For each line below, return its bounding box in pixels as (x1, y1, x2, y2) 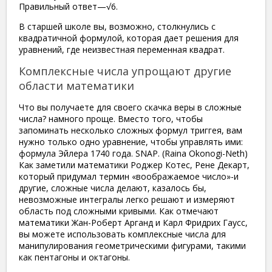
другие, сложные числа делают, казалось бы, (19, 182, 206, 194)
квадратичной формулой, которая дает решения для (19, 32, 239, 44)
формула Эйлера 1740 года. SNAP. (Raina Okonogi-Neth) (19, 147, 248, 159)
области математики (19, 78, 134, 93)
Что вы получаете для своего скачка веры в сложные (19, 101, 242, 113)
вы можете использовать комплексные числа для (19, 228, 226, 240)
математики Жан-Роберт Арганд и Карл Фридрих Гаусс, (19, 216, 248, 228)
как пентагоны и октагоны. (19, 251, 130, 263)
